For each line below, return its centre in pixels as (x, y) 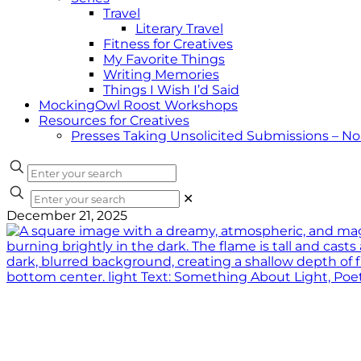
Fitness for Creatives (168, 44)
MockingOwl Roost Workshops (138, 105)
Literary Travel (179, 29)
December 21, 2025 (67, 216)
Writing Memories (161, 75)
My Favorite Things (164, 59)
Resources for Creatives (114, 120)
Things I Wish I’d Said (171, 90)
